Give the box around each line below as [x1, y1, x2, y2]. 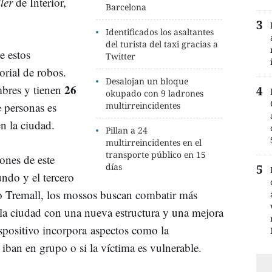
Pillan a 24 [106, 124, 148, 136]
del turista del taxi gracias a [106, 38, 219, 50]
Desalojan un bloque [106, 75, 189, 87]
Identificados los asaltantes [106, 25, 214, 38]
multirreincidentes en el [106, 136, 202, 148]
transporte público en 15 [106, 148, 206, 160]
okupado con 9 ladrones [106, 87, 204, 99]
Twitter [106, 50, 136, 62]
